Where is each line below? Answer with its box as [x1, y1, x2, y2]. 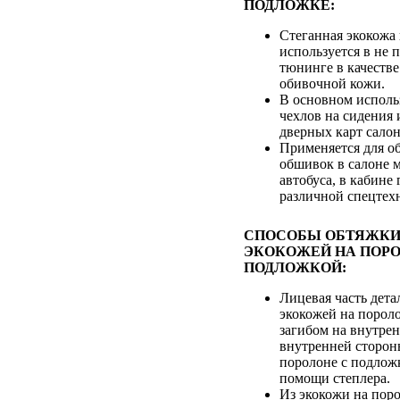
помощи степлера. [279, 370, 390, 386]
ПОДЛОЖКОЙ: [244, 259, 346, 275]
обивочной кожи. [279, 75, 385, 91]
